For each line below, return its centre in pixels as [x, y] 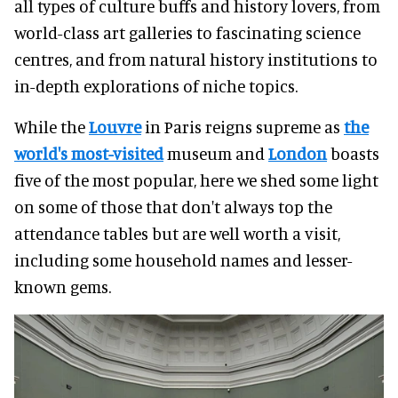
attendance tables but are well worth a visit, [177, 233]
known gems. [63, 286]
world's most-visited [89, 153]
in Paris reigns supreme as [243, 126]
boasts [353, 153]
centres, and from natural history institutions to [196, 59]
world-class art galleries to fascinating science [187, 32]
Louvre [115, 126]
